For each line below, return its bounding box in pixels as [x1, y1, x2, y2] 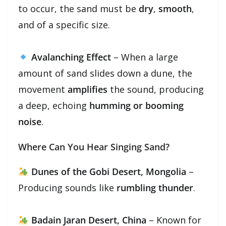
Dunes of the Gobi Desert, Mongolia [31, 165, 186, 178]
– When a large [110, 50, 178, 63]
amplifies [68, 83, 107, 95]
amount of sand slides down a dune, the [18, 67, 192, 79]
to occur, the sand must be [18, 2, 139, 15]
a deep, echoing [18, 99, 89, 111]
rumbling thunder [117, 181, 193, 194]
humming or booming [89, 99, 184, 111]
